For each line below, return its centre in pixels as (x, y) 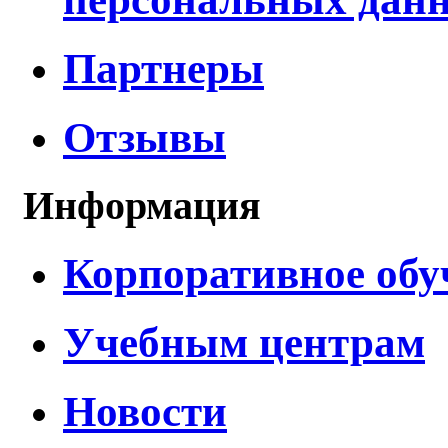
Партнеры (163, 68)
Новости (145, 411)
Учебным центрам (244, 342)
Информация (142, 205)
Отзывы (144, 137)
